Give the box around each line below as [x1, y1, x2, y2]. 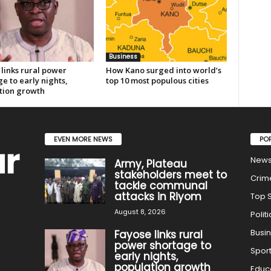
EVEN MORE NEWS [53, 134, 113, 144]
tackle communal [114, 178, 207, 193]
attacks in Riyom [114, 189, 201, 204]
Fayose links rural [114, 227, 203, 242]
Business [108, 52, 137, 61]
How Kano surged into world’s [105, 65, 221, 76]
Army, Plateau [114, 156, 187, 171]
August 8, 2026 [114, 206, 166, 217]
